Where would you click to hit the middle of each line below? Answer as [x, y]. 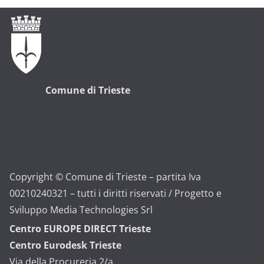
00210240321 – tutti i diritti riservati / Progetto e [115, 194]
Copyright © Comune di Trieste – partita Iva [105, 177]
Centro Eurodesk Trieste [65, 245]
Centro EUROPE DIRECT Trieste [80, 229]
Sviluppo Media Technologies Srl [81, 210]
